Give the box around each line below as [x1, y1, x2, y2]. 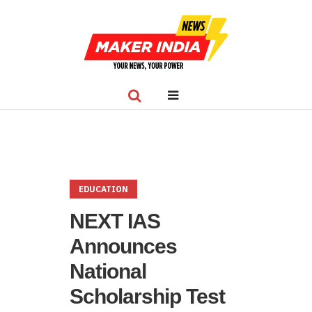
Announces [70, 235, 177, 258]
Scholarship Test [70, 285, 225, 308]
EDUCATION [79, 184, 128, 194]
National [70, 260, 146, 283]
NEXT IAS [70, 210, 160, 233]
